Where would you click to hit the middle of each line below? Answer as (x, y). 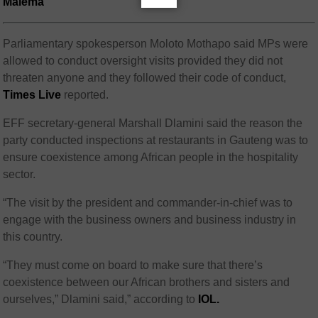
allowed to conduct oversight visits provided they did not (143, 61)
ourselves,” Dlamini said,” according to (101, 300)
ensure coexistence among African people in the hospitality (151, 158)
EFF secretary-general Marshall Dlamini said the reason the (153, 124)
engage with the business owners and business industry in (150, 220)
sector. (20, 175)
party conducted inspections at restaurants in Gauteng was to (156, 141)
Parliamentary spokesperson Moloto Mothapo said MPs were (156, 44)
